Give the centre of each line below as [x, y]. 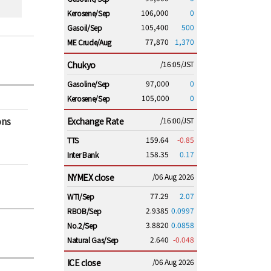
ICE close [84, 263]
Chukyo [81, 65]
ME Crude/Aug [89, 42]
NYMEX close [91, 177]
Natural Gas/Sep [93, 240]
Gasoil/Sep [85, 28]
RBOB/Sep [84, 211]
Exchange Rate [96, 121]
